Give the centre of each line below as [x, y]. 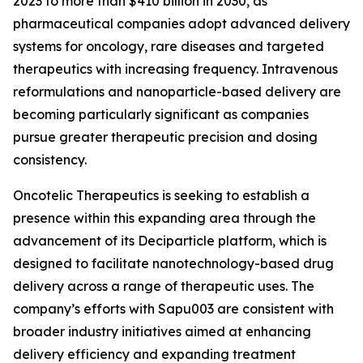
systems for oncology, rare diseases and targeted [169, 46]
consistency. [50, 160]
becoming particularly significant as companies [161, 114]
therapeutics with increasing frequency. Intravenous [175, 69]
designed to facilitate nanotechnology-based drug [173, 263]
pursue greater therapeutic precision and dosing [165, 137]
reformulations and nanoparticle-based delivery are [177, 92]
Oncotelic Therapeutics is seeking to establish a [161, 195]
